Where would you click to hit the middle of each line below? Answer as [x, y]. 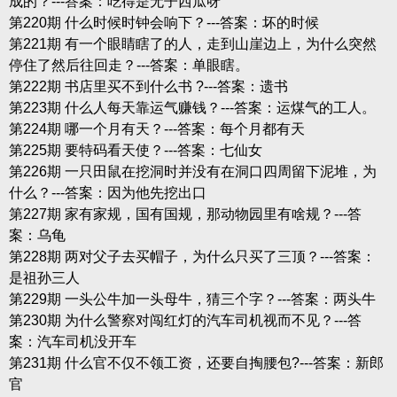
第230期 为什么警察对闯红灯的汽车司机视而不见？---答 [185, 320]
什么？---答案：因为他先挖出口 [107, 192]
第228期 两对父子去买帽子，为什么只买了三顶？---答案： [192, 256]
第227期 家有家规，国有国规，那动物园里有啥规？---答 [185, 214]
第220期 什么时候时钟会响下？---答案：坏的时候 [163, 22]
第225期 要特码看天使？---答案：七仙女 [135, 150]
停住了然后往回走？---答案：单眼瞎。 [128, 65]
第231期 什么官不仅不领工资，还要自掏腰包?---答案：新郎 [196, 362]
